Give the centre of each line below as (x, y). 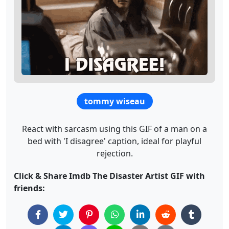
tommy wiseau (115, 101)
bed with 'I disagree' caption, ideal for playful (114, 141)
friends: (29, 188)
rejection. (114, 153)
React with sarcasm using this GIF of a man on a (114, 129)
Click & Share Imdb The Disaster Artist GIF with (109, 176)
